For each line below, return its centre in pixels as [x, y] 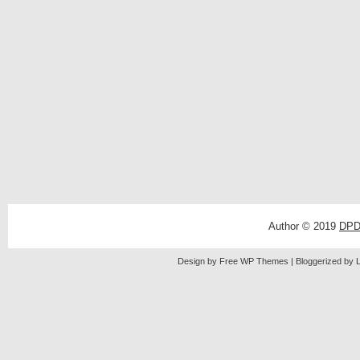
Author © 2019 [304, 226]
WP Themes [266, 261]
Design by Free [209, 261]
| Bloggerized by [323, 261]
